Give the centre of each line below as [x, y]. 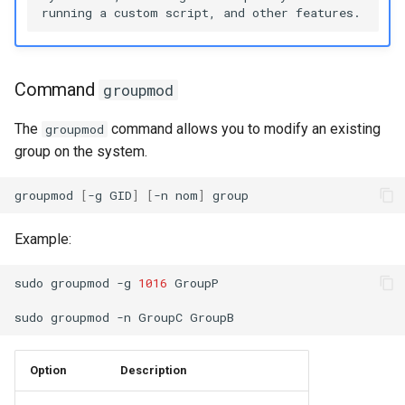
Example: [43, 239]
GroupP [197, 283]
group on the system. [81, 151]
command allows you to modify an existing [244, 129]
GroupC [160, 317]
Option [48, 370]
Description [153, 370]
